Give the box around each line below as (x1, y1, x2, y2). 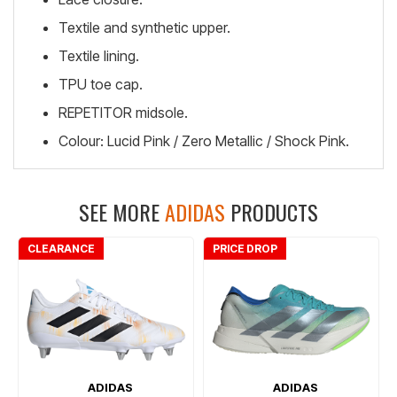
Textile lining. (58, 47, 139, 65)
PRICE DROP (213, 242, 277, 255)
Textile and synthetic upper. (58, 19, 230, 36)
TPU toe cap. (58, 75, 143, 93)
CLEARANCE (27, 242, 95, 255)
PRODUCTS (225, 196, 318, 228)
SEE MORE (79, 196, 165, 228)
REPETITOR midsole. (58, 104, 188, 121)
